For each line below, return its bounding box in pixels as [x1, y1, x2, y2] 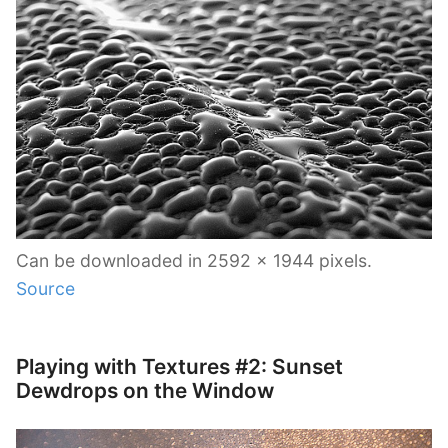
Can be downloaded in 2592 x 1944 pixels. [16, 249, 372, 271]
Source [16, 277, 75, 299]
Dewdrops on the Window [16, 377, 274, 403]
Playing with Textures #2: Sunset [16, 353, 343, 379]
